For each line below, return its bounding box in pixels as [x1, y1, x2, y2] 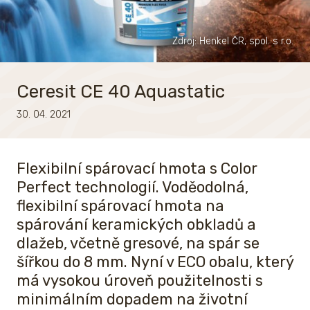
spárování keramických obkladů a [17, 215, 256, 235]
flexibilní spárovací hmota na [17, 197, 224, 216]
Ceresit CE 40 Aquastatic [17, 81, 225, 103]
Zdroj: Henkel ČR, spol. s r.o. [172, 35, 293, 48]
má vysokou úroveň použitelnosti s [17, 271, 263, 291]
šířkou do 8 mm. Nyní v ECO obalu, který [17, 253, 293, 272]
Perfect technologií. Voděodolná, [17, 178, 248, 197]
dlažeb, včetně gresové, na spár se [17, 234, 259, 253]
